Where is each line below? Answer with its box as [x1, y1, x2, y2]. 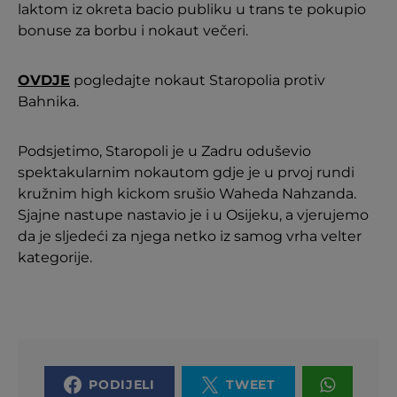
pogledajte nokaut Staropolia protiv [70, 72, 325, 89]
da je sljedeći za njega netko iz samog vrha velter [18, 228, 362, 245]
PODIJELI [89, 377, 155, 393]
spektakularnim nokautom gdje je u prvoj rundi [18, 164, 354, 181]
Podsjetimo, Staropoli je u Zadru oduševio [18, 143, 311, 160]
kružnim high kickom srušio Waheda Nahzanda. [18, 185, 356, 202]
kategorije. [18, 249, 92, 266]
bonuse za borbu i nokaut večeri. [18, 22, 248, 39]
